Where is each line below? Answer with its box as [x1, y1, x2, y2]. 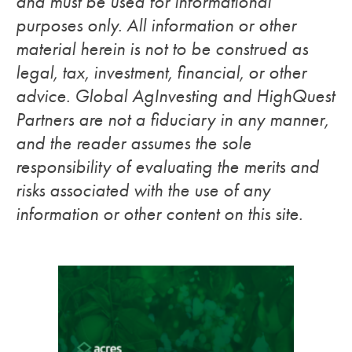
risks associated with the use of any [16, 178, 270, 201]
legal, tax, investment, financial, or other [16, 60, 306, 83]
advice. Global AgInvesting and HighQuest [16, 84, 335, 107]
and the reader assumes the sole [16, 131, 251, 154]
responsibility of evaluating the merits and [16, 155, 319, 178]
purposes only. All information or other [16, 13, 296, 36]
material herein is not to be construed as [16, 37, 308, 60]
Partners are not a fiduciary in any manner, [16, 108, 328, 130]
